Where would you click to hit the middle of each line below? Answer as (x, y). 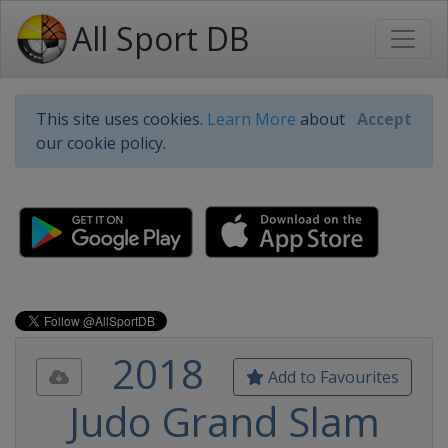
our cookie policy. (101, 143)
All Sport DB (160, 38)
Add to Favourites (331, 377)
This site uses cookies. (121, 119)
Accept (384, 119)
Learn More (251, 119)
